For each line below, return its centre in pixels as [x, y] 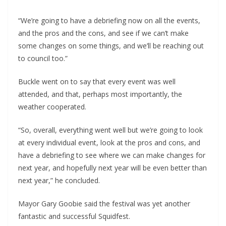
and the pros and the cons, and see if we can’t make [103, 33]
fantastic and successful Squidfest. [74, 216]
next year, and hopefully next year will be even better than [112, 168]
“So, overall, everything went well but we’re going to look [110, 130]
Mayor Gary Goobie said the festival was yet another [104, 204]
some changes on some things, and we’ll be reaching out [111, 46]
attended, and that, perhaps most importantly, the [100, 94]
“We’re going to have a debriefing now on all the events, [109, 21]
